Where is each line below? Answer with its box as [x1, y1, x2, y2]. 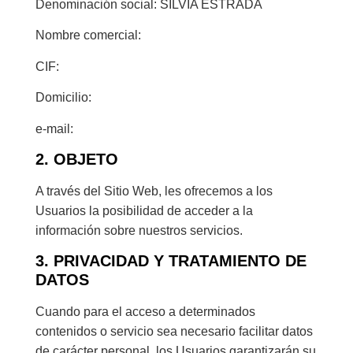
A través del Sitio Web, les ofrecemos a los [35, 184, 273, 198]
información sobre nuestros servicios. [35, 223, 243, 237]
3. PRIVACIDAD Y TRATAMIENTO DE [35, 252, 307, 270]
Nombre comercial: [35, 28, 141, 43]
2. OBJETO [35, 150, 118, 168]
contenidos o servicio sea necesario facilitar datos [35, 325, 313, 339]
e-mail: [35, 121, 73, 136]
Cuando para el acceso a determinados [35, 305, 255, 319]
